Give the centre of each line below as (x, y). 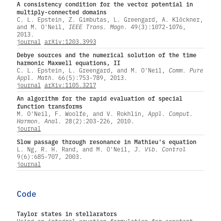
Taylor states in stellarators (67, 214)
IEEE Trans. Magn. (98, 26)
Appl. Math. (36, 77)
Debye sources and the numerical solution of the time (106, 54)
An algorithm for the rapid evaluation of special (99, 98)
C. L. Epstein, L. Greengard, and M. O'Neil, (92, 70)
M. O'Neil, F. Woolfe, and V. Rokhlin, (82, 113)
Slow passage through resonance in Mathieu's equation (106, 141)
